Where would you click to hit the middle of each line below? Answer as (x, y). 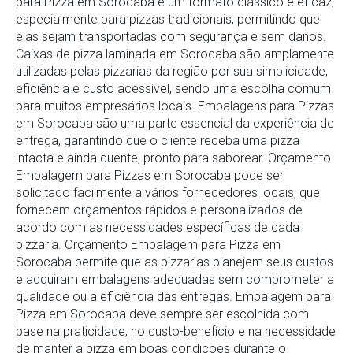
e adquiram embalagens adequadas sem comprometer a (175, 280)
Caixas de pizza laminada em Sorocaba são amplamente (175, 54)
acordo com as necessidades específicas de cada (158, 228)
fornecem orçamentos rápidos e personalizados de (159, 210)
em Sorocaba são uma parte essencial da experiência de (175, 124)
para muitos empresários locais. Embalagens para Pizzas (175, 106)
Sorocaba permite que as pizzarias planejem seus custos (175, 262)
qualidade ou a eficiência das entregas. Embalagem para (173, 297)
